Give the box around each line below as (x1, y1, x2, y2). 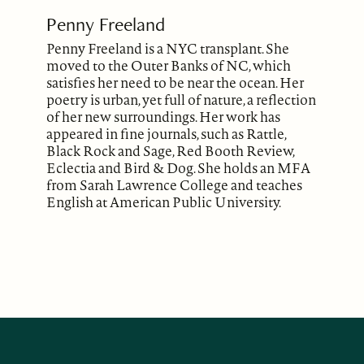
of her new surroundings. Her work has (46, 106, 281, 126)
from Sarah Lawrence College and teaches (46, 175, 303, 194)
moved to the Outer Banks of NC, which (46, 55, 292, 75)
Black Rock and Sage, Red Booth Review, (46, 141, 295, 160)
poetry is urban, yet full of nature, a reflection (46, 89, 317, 109)
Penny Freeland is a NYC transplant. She (46, 38, 290, 58)
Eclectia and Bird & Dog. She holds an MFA (46, 158, 311, 177)
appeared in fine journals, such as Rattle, (46, 123, 287, 143)
